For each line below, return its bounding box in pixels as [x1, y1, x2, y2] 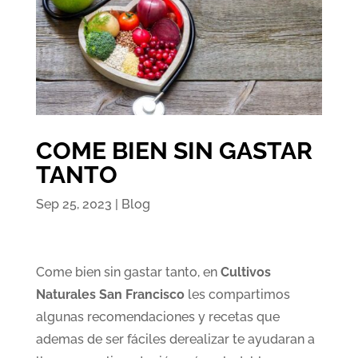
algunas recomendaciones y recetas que [35, 309, 280, 325]
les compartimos [184, 287, 290, 303]
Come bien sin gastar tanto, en [35, 265, 221, 280]
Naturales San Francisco [35, 287, 185, 303]
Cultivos [220, 265, 271, 280]
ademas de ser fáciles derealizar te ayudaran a [35, 332, 315, 348]
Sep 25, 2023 [35, 197, 112, 213]
